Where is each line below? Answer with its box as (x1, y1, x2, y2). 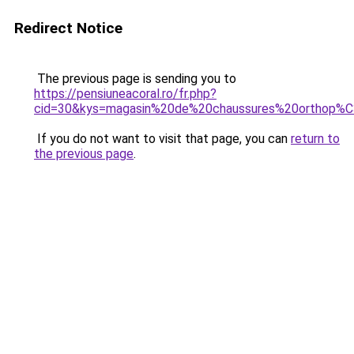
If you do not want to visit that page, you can (34, 131, 291, 146)
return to (291, 131, 340, 146)
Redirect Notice (14, 19, 122, 37)
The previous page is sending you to (34, 71, 236, 86)
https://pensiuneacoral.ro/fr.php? (34, 86, 217, 101)
